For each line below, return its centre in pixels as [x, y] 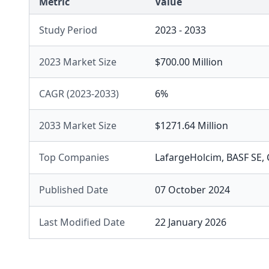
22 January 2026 [191, 222]
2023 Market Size [78, 62]
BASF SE [244, 157]
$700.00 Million [189, 62]
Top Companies [74, 157]
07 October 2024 [192, 190]
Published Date [74, 190]
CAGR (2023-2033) [79, 94]
